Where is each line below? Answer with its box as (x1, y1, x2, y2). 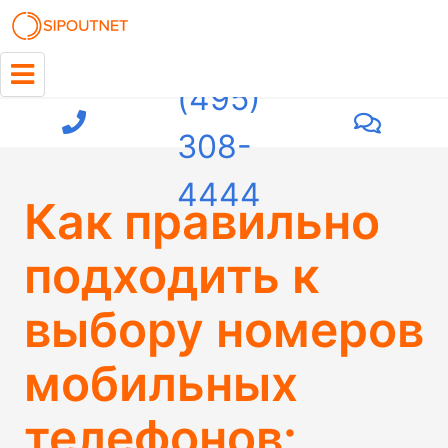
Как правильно (24, 192, 380, 251)
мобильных (24, 354, 298, 413)
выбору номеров (24, 300, 424, 359)
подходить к (24, 246, 319, 305)
